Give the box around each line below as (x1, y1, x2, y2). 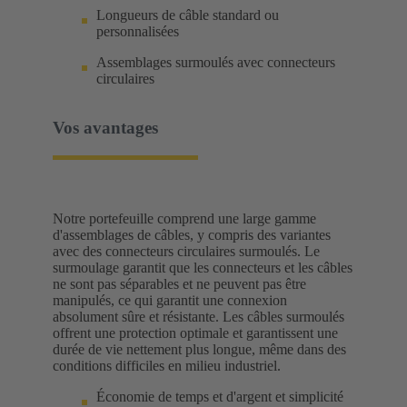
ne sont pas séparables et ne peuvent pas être (53, 276, 306, 293)
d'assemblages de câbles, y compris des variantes (53, 227, 331, 243)
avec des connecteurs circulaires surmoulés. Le (53, 243, 320, 260)
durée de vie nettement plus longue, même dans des (53, 342, 346, 358)
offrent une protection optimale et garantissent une (53, 325, 338, 342)
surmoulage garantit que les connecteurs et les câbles (53, 260, 352, 276)
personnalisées (96, 23, 179, 39)
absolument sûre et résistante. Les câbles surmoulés (53, 309, 344, 325)
